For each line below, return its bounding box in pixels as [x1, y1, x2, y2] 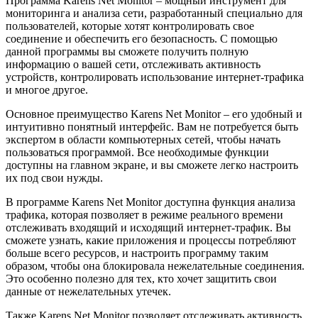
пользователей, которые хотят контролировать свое [6, 19, 254, 32]
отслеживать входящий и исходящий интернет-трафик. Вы [6, 221, 291, 234]
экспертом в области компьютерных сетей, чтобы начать [6, 133, 280, 146]
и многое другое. [6, 83, 88, 96]
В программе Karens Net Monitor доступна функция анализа [6, 195, 295, 208]
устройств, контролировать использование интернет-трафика [6, 70, 304, 83]
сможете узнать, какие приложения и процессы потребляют [6, 234, 296, 246]
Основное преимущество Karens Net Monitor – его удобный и [6, 107, 302, 120]
